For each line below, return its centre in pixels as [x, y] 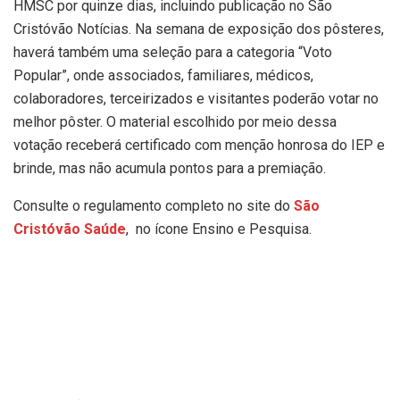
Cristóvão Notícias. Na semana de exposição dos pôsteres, [199, 29]
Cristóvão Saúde [70, 229]
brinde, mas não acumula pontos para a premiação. [170, 168]
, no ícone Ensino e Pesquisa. [219, 229]
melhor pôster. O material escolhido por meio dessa [175, 122]
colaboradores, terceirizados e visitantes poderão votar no [196, 99]
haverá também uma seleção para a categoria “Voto [173, 52]
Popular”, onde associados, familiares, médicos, [163, 75]
